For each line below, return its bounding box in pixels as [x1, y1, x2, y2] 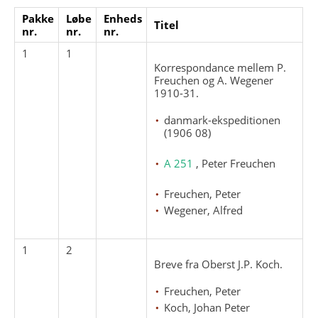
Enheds [104, 11, 143, 26]
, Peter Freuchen [196, 155, 276, 170]
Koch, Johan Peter [164, 300, 251, 314]
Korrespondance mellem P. [154, 60, 287, 75]
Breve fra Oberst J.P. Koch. [154, 256, 283, 271]
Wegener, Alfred [164, 202, 243, 217]
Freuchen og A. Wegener [154, 72, 274, 87]
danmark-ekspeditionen [164, 112, 281, 127]
